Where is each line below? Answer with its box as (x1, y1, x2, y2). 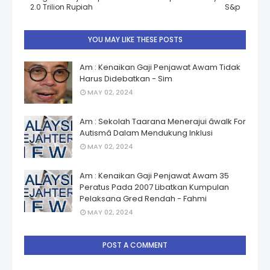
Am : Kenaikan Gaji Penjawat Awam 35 (80, 170, 229, 182)
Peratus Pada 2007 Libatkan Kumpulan (80, 181, 229, 193)
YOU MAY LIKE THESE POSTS (87, 34, 183, 45)
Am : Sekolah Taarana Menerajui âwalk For (80, 116, 246, 128)
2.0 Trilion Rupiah (30, 2, 93, 13)
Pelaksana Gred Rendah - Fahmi (80, 193, 207, 205)
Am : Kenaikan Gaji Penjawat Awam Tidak (80, 61, 240, 74)
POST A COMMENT (102, 240, 168, 251)
